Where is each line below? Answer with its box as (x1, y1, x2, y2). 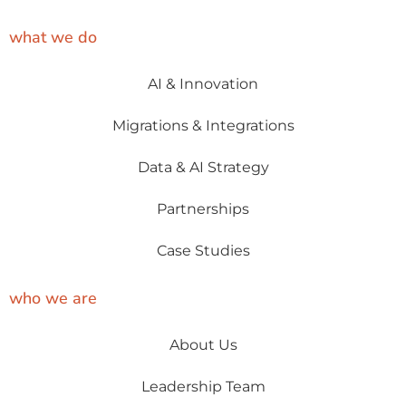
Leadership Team (140, 377, 266, 395)
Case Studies (156, 241, 250, 259)
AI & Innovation (148, 74, 258, 92)
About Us (169, 335, 237, 353)
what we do (9, 25, 97, 48)
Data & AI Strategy (137, 158, 269, 176)
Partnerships (157, 199, 249, 217)
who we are (9, 286, 97, 309)
